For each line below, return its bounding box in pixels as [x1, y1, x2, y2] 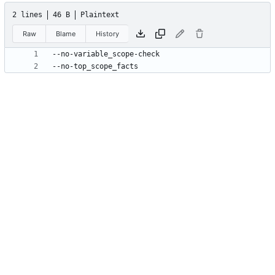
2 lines [12, 10, 42, 20]
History [95, 29, 119, 38]
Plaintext [80, 10, 119, 20]
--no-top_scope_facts [52, 62, 138, 71]
